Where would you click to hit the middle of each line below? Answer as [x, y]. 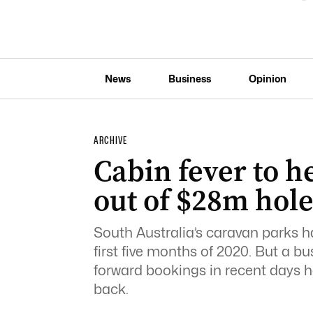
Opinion [267, 78]
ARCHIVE [110, 140]
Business [189, 78]
